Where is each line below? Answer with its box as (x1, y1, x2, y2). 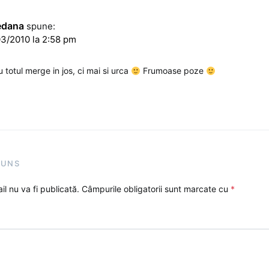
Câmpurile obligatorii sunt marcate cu (82, 184, 231, 195)
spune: (26, 20, 56, 32)
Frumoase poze (140, 65, 206, 76)
